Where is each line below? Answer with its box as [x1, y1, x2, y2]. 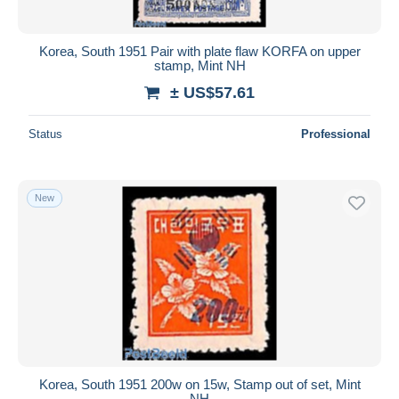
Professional [301, 126, 370, 141]
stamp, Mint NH [153, 57, 246, 73]
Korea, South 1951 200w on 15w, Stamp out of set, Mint [38, 376, 361, 392]
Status [28, 126, 62, 141]
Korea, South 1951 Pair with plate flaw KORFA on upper [38, 43, 361, 59]
